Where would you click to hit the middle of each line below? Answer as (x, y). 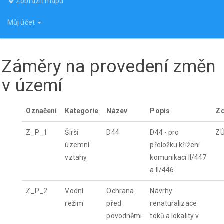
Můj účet (22, 22)
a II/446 (162, 170)
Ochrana (120, 191)
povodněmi (124, 216)
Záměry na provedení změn (109, 66)
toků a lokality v (175, 216)
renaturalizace (173, 204)
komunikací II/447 (178, 158)
